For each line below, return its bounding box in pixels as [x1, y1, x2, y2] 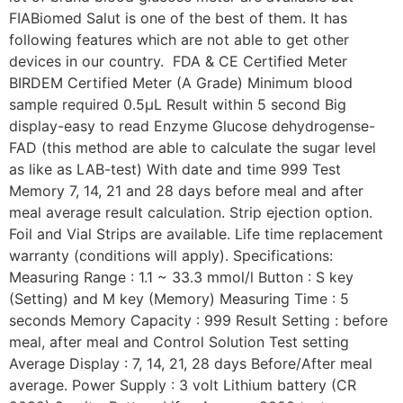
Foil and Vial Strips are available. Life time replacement [9, 225, 383, 244]
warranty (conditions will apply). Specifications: [9, 246, 333, 265]
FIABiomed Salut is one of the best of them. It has [9, 9, 347, 28]
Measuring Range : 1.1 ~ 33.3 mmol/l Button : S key [9, 268, 354, 287]
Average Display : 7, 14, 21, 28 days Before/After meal [9, 354, 372, 373]
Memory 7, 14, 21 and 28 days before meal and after [9, 182, 363, 201]
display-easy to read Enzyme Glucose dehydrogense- [9, 117, 375, 136]
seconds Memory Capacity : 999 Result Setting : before [9, 311, 388, 330]
